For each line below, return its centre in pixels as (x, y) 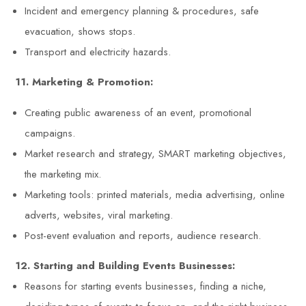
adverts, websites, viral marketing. (99, 215)
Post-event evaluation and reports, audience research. (143, 236)
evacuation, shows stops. (80, 32)
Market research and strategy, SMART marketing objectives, (156, 154)
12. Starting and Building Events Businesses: (125, 266)
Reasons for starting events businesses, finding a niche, (146, 287)
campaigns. (50, 134)
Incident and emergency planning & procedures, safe (142, 11)
